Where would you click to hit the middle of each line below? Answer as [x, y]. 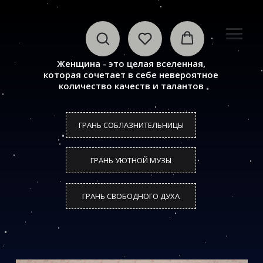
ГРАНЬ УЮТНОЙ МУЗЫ [131, 160]
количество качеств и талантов [131, 86]
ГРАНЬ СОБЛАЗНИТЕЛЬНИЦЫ [131, 125]
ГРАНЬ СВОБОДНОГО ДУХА [131, 196]
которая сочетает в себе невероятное [131, 75]
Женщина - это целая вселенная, [131, 63]
